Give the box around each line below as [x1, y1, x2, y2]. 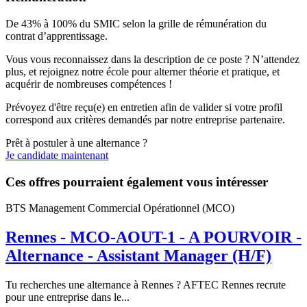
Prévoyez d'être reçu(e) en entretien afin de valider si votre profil [5, 101, 282, 113]
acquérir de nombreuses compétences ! [5, 77, 172, 90]
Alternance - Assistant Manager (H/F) [5, 247, 271, 265]
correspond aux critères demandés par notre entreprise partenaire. [5, 113, 285, 125]
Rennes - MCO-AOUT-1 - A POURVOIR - [5, 228, 302, 247]
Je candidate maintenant [5, 149, 108, 161]
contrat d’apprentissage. [5, 29, 108, 42]
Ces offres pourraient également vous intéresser [5, 174, 268, 189]
